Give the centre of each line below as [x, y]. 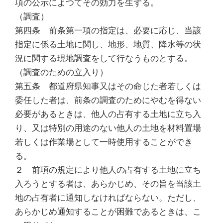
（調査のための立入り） [61, 72]
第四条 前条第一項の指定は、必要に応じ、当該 [108, 30]
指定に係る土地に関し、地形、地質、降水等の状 [108, 44]
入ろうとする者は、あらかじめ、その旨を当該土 [108, 183]
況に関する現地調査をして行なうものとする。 [104, 58]
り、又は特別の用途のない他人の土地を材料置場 [108, 128]
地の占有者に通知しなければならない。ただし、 [108, 197]
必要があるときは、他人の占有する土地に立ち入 [108, 114]
